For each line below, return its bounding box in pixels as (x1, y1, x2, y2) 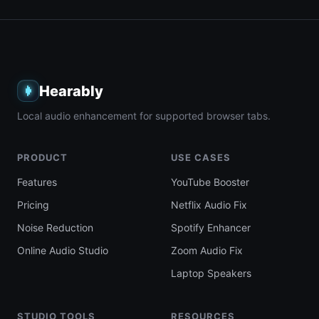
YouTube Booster (171, 175, 249, 188)
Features (17, 175, 57, 188)
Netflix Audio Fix (171, 198, 247, 211)
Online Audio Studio (17, 244, 108, 256)
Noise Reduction (17, 221, 93, 234)
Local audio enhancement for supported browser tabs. (17, 109, 271, 122)
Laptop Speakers (171, 266, 251, 279)
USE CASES (171, 151, 231, 163)
